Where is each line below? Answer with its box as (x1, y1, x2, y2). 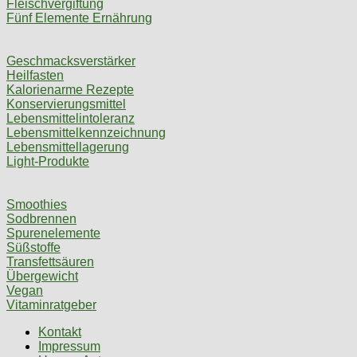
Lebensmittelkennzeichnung (6, 126, 166, 140)
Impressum (38, 339, 100, 354)
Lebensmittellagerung (6, 140, 129, 155)
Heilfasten (6, 69, 64, 83)
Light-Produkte (6, 155, 89, 169)
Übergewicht (6, 269, 78, 284)
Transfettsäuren (6, 255, 94, 269)
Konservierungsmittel (6, 97, 126, 112)
